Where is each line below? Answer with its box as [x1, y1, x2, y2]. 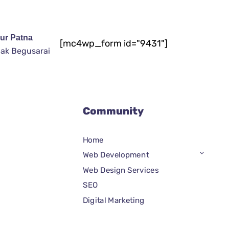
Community [83, 105, 144, 117]
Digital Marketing [83, 195, 145, 205]
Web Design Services [83, 165, 159, 175]
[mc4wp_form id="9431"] [60, 38, 168, 49]
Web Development [83, 150, 149, 160]
